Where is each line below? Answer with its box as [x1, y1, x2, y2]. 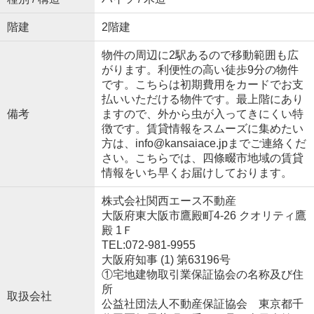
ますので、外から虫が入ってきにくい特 [101, 108, 303, 121]
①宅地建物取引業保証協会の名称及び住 [101, 268, 303, 281]
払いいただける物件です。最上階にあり [101, 93, 303, 106]
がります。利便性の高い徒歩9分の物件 [101, 64, 299, 76]
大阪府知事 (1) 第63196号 [101, 254, 231, 266]
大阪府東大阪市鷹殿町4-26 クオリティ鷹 [101, 210, 306, 222]
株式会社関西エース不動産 [101, 195, 236, 207]
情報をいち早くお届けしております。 [101, 167, 292, 179]
